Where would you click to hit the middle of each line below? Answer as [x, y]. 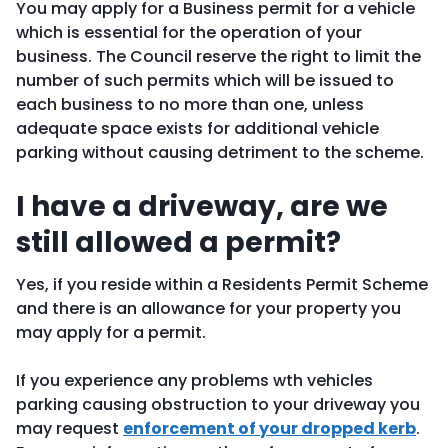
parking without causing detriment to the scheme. [220, 152]
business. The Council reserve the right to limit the [218, 56]
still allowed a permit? [178, 242]
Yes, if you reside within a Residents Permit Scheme [222, 284]
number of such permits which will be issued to [205, 80]
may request [69, 428]
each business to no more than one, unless [190, 104]
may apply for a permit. [113, 332]
